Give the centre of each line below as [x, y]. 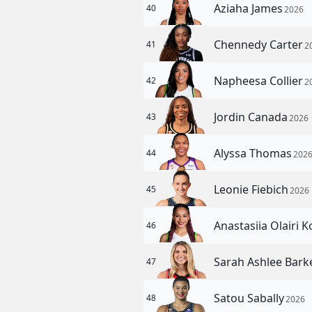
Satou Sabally [251, 298]
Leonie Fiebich [253, 189]
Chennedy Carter [260, 45]
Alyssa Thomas [255, 153]
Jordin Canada [252, 117]
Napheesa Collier [260, 81]
